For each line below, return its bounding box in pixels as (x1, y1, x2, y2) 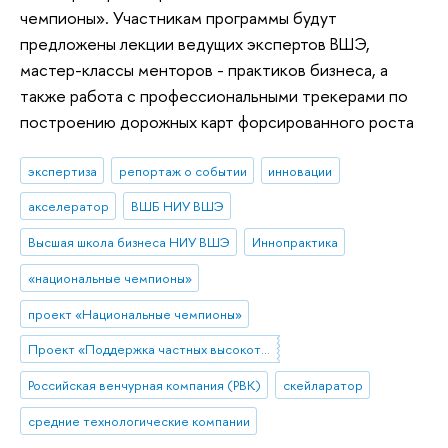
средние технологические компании (27, 411, 250, 430)
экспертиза (27, 161, 97, 180)
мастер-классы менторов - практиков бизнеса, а (20, 58, 388, 82)
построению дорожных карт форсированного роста (20, 110, 414, 134)
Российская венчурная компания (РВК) (27, 376, 261, 395)
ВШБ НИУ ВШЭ (130, 197, 224, 216)
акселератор (27, 197, 109, 216)
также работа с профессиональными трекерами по (20, 84, 408, 108)
